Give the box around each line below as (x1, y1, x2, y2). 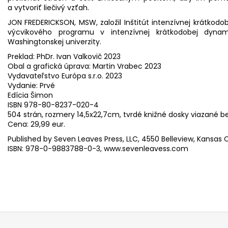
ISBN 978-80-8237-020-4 (8, 99, 99, 110)
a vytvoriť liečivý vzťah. (8, 2, 89, 13)
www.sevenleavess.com (104, 143, 188, 154)
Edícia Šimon (8, 90, 53, 100)
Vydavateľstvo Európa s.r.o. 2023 (8, 70, 122, 81)
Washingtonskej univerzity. (8, 36, 101, 47)
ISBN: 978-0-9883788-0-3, (8, 143, 104, 154)
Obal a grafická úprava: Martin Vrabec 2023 (8, 61, 161, 71)
